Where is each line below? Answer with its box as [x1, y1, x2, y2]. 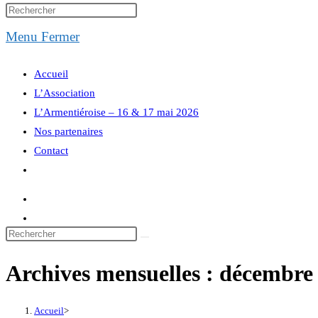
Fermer [41, 29, 79, 44]
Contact [34, 145, 68, 156]
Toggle [33, 163, 64, 175]
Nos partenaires [34, 126, 103, 137]
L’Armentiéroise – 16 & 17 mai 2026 [34, 106, 199, 118]
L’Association [34, 87, 95, 99]
